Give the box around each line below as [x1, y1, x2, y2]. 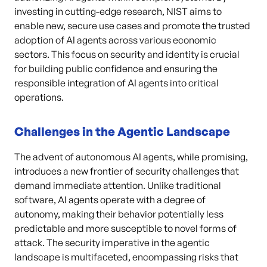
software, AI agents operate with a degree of [14, 194, 206, 206]
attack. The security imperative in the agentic [14, 237, 210, 249]
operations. [14, 91, 64, 103]
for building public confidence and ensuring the [14, 63, 218, 74]
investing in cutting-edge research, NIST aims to [14, 5, 222, 17]
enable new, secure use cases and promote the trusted [14, 20, 250, 32]
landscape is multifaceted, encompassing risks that [14, 251, 238, 263]
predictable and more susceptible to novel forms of [14, 222, 237, 234]
